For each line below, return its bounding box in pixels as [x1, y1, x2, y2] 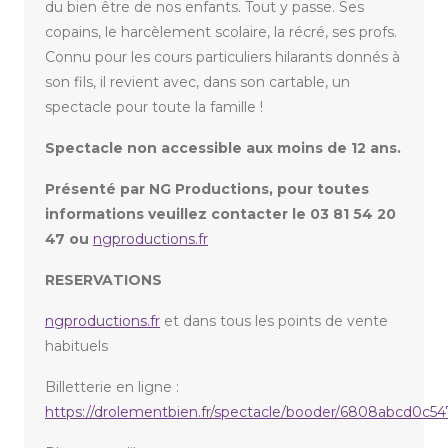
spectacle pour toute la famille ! [45, 98, 263, 117]
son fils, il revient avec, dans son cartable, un [45, 73, 350, 92]
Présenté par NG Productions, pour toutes [45, 180, 369, 199]
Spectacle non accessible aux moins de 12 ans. [45, 139, 401, 158]
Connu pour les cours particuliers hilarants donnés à [45, 48, 400, 67]
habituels [45, 337, 108, 356]
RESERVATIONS [45, 271, 162, 290]
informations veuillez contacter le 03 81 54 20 [45, 205, 396, 224]
